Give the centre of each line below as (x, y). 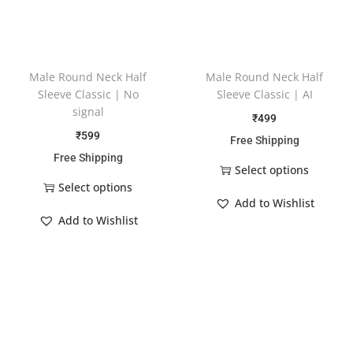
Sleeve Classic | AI (264, 95)
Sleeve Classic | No (88, 95)
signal (88, 112)
